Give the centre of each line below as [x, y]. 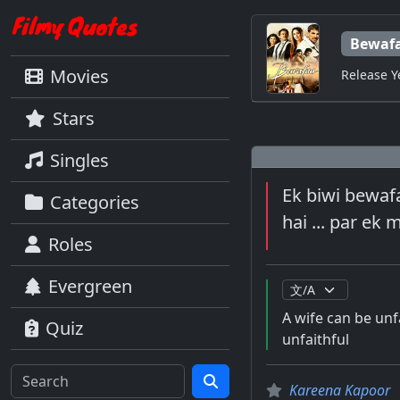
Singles [79, 160]
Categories [95, 202]
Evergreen [90, 286]
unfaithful [315, 339]
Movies [79, 76]
